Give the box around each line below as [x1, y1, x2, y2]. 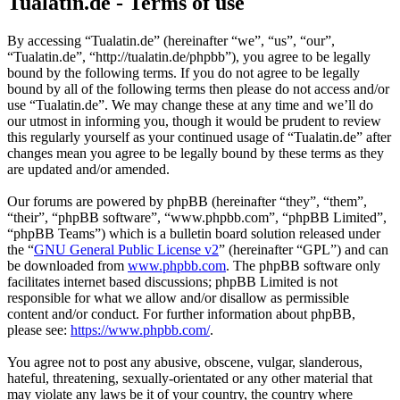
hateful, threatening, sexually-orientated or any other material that [7, 371, 372, 387]
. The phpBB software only [226, 258, 380, 274]
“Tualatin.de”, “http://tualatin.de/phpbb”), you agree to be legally [7, 49, 371, 65]
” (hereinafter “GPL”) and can [219, 242, 388, 258]
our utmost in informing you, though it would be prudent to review [7, 113, 381, 129]
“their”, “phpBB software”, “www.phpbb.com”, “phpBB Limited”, [7, 210, 387, 226]
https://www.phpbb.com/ [71, 322, 210, 338]
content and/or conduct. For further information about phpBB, [7, 306, 355, 322]
